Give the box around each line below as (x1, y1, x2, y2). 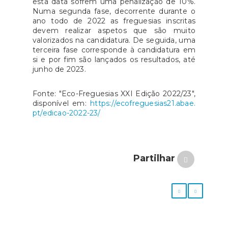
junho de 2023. (33, 65, 86, 74)
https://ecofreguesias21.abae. (90, 99, 195, 108)
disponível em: (33, 99, 91, 108)
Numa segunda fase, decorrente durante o (33, 7, 195, 16)
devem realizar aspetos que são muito (33, 26, 195, 35)
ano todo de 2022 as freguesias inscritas (33, 16, 195, 25)
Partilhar (133, 153, 175, 164)
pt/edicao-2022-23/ (33, 108, 101, 118)
